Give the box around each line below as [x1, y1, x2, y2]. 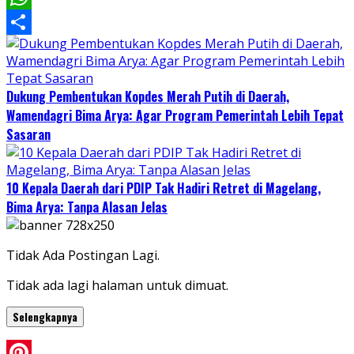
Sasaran [6, 125, 51, 145]
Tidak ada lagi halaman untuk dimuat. [6, 277, 228, 295]
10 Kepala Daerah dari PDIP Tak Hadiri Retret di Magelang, [6, 179, 321, 198]
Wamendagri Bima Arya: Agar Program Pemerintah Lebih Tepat [6, 106, 344, 126]
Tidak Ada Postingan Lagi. [6, 247, 160, 265]
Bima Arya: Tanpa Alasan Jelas [6, 198, 168, 217]
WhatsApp [6, 13, 68, 32]
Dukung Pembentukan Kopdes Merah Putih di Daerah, [6, 87, 289, 107]
